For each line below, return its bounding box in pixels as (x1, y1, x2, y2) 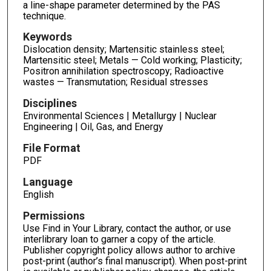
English (22, 189, 54, 201)
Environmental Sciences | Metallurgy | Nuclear (22, 110, 217, 122)
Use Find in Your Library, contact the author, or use (22, 222, 231, 234)
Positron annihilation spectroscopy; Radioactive (22, 65, 224, 77)
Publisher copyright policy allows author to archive (22, 244, 235, 256)
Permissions (22, 209, 85, 222)
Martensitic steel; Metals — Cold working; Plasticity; (22, 54, 242, 67)
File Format (22, 142, 80, 155)
